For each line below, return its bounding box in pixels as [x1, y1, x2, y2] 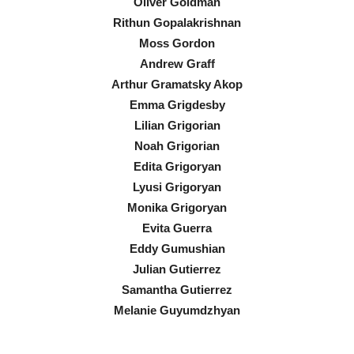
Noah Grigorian [134, 138, 220, 153]
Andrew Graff [139, 56, 215, 70]
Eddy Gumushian [129, 241, 225, 255]
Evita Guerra [142, 220, 212, 235]
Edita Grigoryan [133, 159, 221, 173]
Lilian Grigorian [134, 118, 220, 132]
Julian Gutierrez [133, 262, 221, 276]
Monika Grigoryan [127, 200, 227, 214]
